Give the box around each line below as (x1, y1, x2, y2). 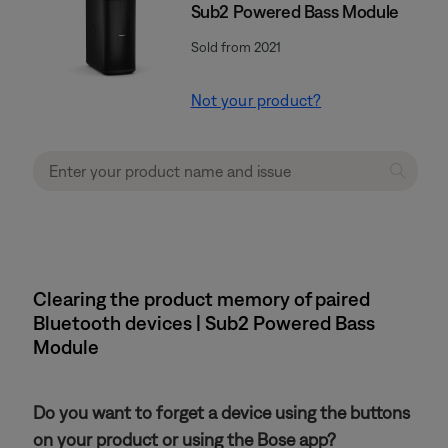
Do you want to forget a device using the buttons (33, 402, 410, 423)
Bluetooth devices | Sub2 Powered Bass (33, 311, 375, 334)
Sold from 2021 (190, 39, 281, 55)
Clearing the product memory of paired (33, 287, 370, 310)
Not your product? (190, 91, 322, 109)
